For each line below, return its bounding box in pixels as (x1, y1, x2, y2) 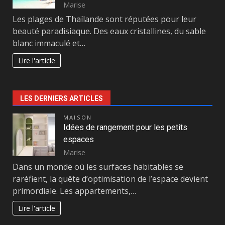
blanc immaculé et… (13, 38, 85, 49)
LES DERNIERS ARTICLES (20, 94, 103, 103)
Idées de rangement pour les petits (63, 123, 187, 133)
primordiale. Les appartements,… (13, 185, 136, 197)
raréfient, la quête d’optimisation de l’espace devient (13, 173, 208, 185)
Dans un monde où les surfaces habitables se (13, 161, 183, 173)
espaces (63, 135, 94, 145)
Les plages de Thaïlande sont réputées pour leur (13, 14, 196, 25)
